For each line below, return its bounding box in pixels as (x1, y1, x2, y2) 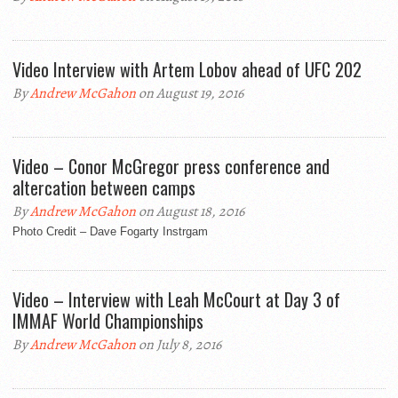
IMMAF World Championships (12, 307, 203, 334)
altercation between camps (12, 174, 195, 201)
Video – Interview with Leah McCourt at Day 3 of (12, 286, 340, 313)
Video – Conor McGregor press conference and (12, 153, 330, 179)
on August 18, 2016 (136, 202, 244, 221)
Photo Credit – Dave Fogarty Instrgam (12, 225, 208, 238)
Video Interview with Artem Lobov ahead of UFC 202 (12, 56, 362, 83)
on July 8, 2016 (136, 335, 221, 354)
